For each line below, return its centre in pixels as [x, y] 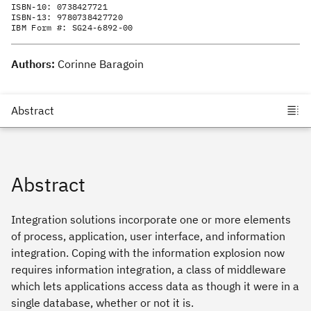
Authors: [34, 64]
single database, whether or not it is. [102, 302]
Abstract [48, 184]
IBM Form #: [42, 27]
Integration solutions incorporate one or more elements [151, 219]
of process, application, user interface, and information [148, 236]
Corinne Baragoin [101, 64]
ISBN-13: [34, 17]
